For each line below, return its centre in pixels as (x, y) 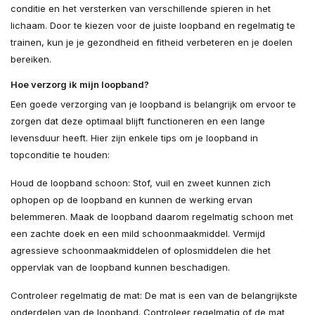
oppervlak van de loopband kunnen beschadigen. (120, 268)
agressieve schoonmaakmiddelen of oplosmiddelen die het (141, 251)
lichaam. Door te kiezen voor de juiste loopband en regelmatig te (153, 26)
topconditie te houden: (60, 155)
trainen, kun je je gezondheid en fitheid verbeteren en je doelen (152, 43)
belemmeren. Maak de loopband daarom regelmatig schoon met (152, 217)
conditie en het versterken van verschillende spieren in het (141, 9)
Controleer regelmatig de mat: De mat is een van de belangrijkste (154, 296)
